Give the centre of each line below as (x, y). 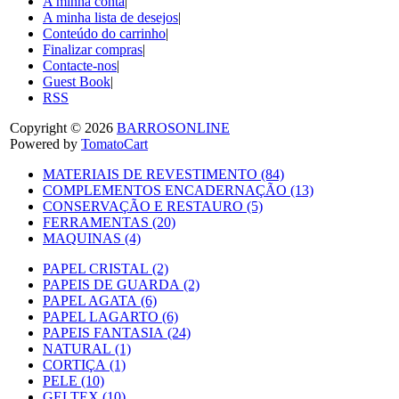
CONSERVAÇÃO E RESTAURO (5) (153, 206)
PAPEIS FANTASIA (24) (117, 332)
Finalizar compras (93, 49)
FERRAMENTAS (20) (109, 222)
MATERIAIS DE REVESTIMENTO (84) (163, 174)
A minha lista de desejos (110, 17)
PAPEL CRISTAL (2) (106, 268)
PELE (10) (73, 380)
